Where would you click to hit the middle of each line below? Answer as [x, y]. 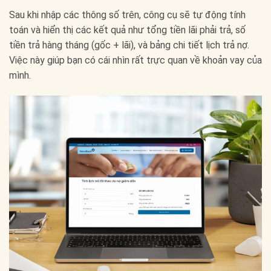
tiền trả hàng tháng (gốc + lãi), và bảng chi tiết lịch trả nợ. [129, 45]
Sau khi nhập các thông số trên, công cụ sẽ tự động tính [127, 15]
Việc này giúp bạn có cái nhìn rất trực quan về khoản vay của [135, 60]
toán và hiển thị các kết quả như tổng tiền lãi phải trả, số [127, 30]
